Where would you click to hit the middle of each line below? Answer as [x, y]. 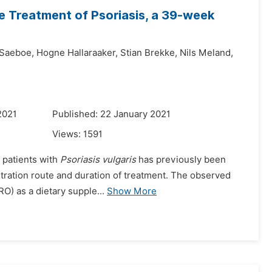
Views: [68, 134]
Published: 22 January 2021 [111, 114]
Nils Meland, [206, 53]
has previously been [181, 160]
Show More [132, 191]
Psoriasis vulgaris [98, 160]
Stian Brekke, [149, 53]
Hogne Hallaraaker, [77, 53]
